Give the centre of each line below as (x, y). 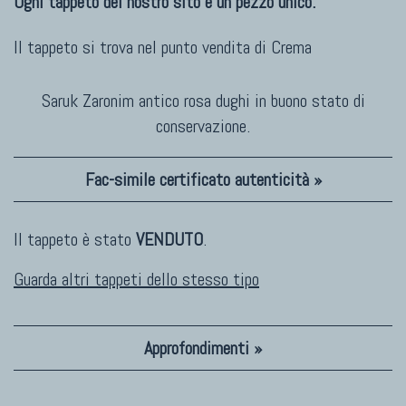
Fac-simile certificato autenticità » (203, 180)
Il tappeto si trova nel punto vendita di (142, 48)
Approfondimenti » (203, 348)
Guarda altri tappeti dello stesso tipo (136, 280)
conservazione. (203, 126)
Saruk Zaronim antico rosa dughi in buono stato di (203, 101)
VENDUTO (169, 240)
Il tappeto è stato (75, 240)
